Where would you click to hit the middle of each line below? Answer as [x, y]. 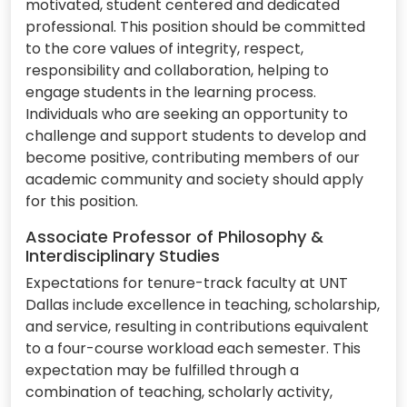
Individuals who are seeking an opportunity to [187, 114]
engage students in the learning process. [171, 93]
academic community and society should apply [194, 180]
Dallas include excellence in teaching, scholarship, [203, 305]
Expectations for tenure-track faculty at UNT [187, 283]
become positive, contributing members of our [193, 158]
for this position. [82, 202]
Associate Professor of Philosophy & [174, 237]
